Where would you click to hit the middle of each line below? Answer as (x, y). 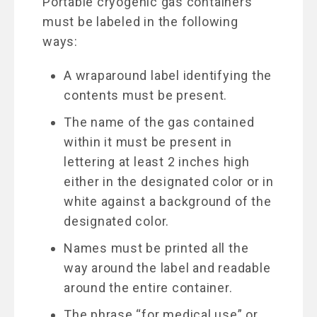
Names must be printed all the (156, 248)
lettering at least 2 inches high (157, 161)
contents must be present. (146, 95)
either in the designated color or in (169, 181)
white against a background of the (168, 201)
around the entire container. (148, 287)
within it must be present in (148, 142)
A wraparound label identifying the (168, 75)
